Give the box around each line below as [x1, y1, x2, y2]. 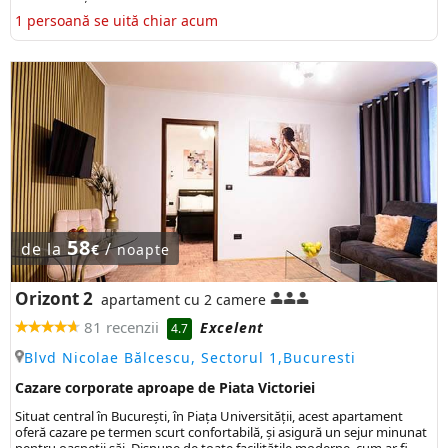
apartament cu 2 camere [101, 289, 266, 309]
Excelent [200, 318, 264, 338]
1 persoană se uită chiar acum [15, 10, 218, 30]
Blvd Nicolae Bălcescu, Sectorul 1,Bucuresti [24, 347, 356, 367]
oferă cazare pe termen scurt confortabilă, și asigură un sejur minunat [15, 422, 427, 441]
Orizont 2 [15, 286, 93, 310]
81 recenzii [84, 316, 159, 337]
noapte [116, 239, 170, 259]
